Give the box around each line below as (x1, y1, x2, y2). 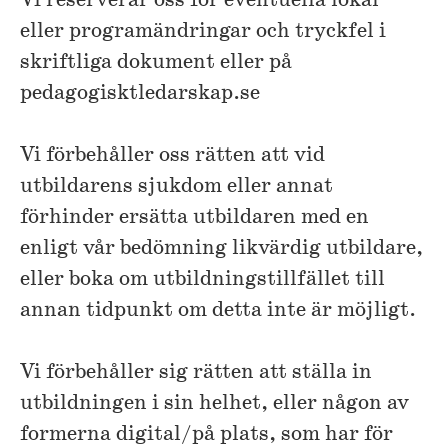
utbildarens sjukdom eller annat (20, 173, 333, 201)
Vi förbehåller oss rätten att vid (20, 142, 325, 170)
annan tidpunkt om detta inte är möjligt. (20, 297, 416, 325)
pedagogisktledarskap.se (20, 80, 260, 108)
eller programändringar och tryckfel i (20, 18, 386, 46)
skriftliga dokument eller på (20, 49, 292, 77)
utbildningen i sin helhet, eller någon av (20, 390, 409, 418)
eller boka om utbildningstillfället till (20, 266, 385, 294)
